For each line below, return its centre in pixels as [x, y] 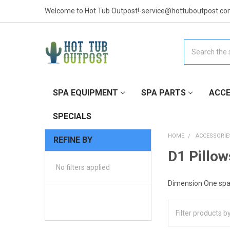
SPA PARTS [163, 92]
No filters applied [83, 167]
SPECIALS [72, 116]
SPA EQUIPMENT [85, 92]
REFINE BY [73, 140]
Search [195, 44]
